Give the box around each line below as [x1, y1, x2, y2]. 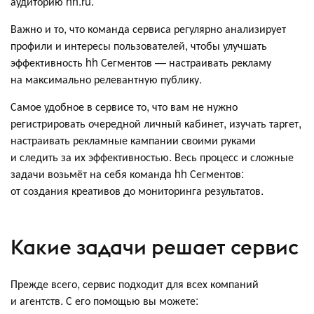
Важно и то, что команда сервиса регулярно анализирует [11, 20, 286, 36]
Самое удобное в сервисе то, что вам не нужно [11, 97, 238, 114]
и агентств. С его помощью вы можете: [11, 292, 198, 308]
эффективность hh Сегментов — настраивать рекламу [11, 53, 271, 70]
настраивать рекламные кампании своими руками [11, 131, 256, 148]
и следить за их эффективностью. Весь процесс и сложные [11, 148, 294, 165]
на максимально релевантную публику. [11, 70, 205, 87]
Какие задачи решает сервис [11, 234, 299, 260]
